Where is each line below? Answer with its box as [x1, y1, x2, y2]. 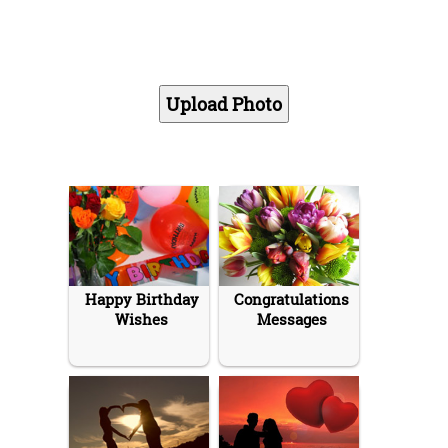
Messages [256, 308, 327, 329]
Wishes [115, 308, 168, 329]
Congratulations [234, 288, 349, 309]
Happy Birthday [84, 288, 199, 309]
